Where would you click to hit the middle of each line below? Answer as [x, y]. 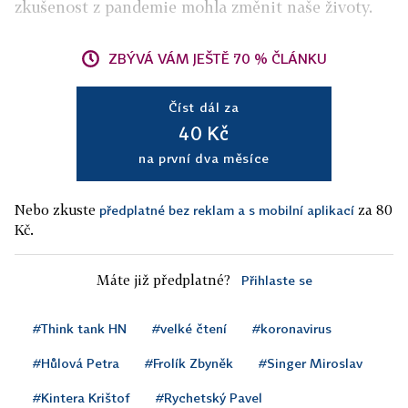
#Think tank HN [80, 328]
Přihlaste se [276, 280]
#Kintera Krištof [82, 398]
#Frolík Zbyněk [189, 363]
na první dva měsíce [204, 158]
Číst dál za [204, 107]
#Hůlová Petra [76, 363]
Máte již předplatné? [163, 280]
